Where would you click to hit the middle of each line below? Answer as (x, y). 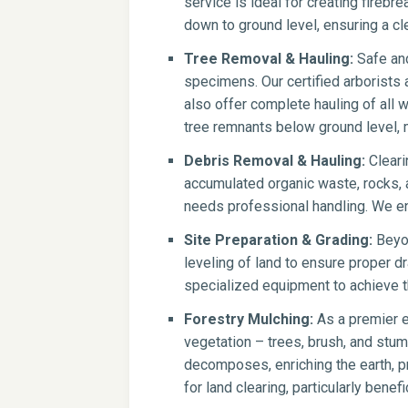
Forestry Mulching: (249, 319)
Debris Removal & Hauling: (275, 161)
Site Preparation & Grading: (278, 240)
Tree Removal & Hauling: (269, 59)
